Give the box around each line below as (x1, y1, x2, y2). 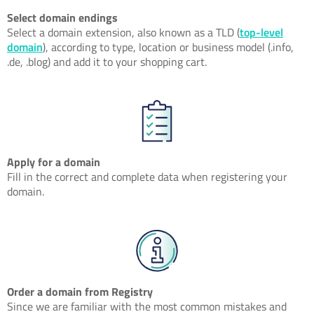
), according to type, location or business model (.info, (43, 38, 294, 55)
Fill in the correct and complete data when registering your (7, 168, 287, 185)
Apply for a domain (7, 153, 100, 170)
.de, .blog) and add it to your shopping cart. (7, 53, 207, 70)
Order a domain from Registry (7, 282, 153, 300)
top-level (240, 23, 283, 41)
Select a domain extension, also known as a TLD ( (7, 23, 240, 41)
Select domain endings (7, 8, 118, 26)
